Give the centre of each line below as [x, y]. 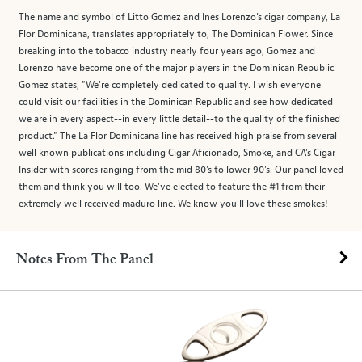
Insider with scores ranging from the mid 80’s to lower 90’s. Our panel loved [181, 170]
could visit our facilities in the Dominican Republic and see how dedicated [176, 102]
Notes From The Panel [85, 260]
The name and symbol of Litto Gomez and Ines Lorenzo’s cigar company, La [179, 17]
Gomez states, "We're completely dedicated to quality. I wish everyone [170, 85]
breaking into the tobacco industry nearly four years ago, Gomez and [167, 51]
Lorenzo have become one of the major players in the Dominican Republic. [177, 68]
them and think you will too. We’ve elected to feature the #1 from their [172, 187]
